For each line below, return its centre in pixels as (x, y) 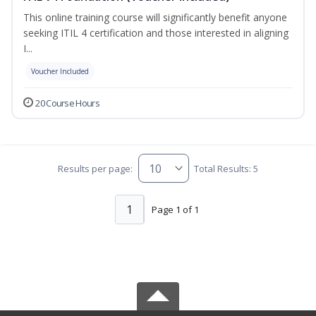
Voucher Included (60, 72)
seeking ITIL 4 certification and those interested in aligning (156, 33)
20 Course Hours (67, 103)
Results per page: (96, 168)
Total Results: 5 (226, 168)
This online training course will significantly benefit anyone (155, 18)
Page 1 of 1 (175, 209)
